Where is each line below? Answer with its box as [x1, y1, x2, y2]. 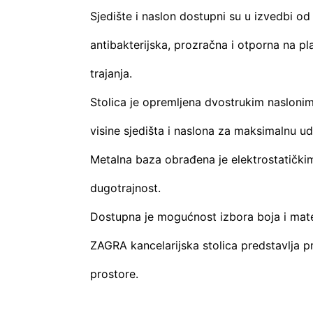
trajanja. [89, 66, 132, 80]
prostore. [89, 266, 138, 281]
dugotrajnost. [89, 180, 161, 195]
